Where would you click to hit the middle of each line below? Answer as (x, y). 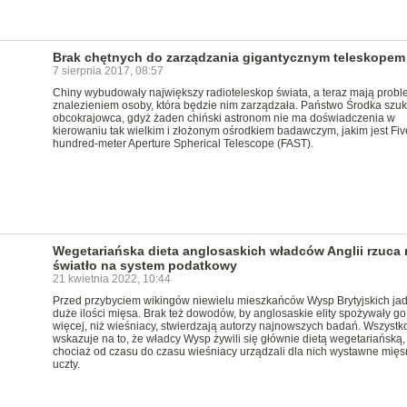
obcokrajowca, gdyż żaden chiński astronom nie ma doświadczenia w (223, 118)
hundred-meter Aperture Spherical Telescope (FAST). (183, 144)
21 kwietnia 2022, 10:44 (111, 279)
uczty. (66, 364)
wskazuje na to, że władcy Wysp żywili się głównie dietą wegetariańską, (228, 339)
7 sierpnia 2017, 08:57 (108, 71)
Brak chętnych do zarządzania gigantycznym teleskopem (228, 57)
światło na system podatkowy (144, 265)
